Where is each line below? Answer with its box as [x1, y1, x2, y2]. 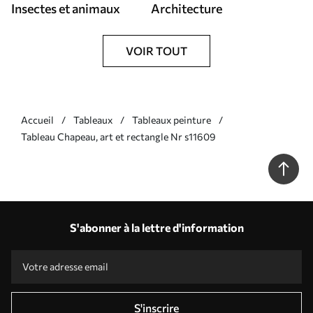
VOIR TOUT [126, 44, 187, 58]
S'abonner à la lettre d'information [69, 221, 244, 235]
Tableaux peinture [132, 114, 211, 126]
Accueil [21, 114, 54, 126]
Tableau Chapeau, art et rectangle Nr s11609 [21, 131, 216, 143]
